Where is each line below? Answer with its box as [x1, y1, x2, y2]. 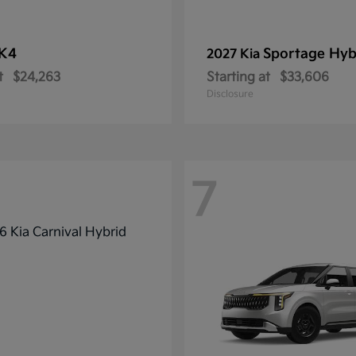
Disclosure [207, 88, 253, 100]
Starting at [207, 70, 270, 85]
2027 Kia [207, 47, 263, 62]
